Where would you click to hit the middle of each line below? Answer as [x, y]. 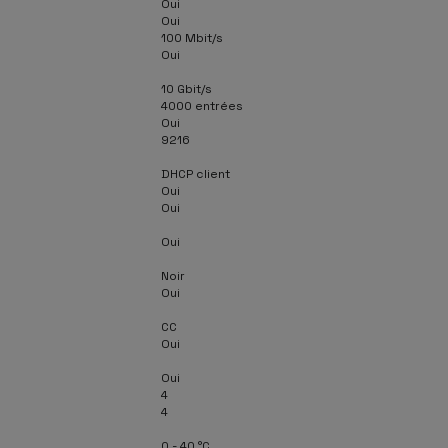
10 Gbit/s [186, 88]
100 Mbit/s [192, 37]
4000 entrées [202, 105]
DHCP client [195, 173]
